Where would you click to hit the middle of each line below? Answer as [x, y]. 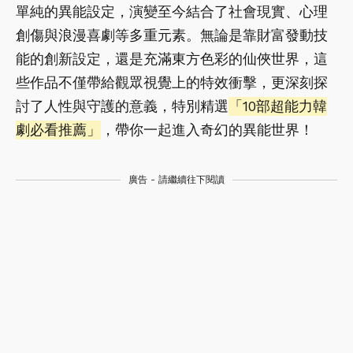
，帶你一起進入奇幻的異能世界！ [207, 130]
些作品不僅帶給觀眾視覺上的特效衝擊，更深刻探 [172, 83]
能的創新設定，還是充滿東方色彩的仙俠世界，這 [172, 59]
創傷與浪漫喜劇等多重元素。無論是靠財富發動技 [172, 35]
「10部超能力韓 [278, 106]
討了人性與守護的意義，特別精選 [122, 106]
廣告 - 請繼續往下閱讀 [176, 180]
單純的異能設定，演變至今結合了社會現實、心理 [172, 12]
